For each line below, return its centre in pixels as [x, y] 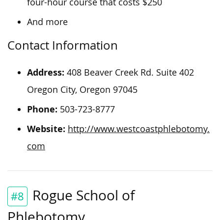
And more [47, 22]
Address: [46, 72]
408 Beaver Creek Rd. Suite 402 [129, 72]
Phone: [42, 109]
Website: [46, 129]
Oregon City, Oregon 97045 [82, 89]
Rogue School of [83, 195]
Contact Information [63, 45]
